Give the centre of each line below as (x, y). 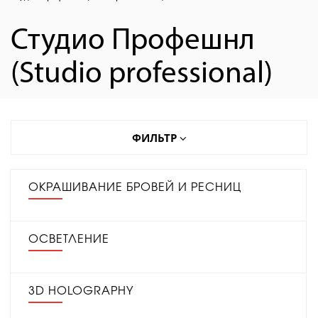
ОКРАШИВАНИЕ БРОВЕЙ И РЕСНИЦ (135, 187)
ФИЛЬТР (155, 138)
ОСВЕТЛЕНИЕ (69, 239)
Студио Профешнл (133, 42)
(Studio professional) (142, 75)
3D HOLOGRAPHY (81, 291)
